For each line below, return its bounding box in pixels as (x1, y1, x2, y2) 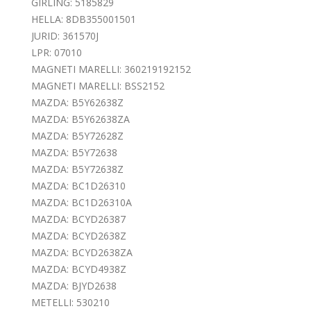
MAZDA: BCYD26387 (31, 212, 126, 226)
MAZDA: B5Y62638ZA (31, 112, 130, 126)
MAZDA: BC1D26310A (31, 195, 132, 209)
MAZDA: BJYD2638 (31, 278, 117, 292)
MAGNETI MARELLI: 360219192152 (31, 62, 191, 76)
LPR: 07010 (31, 45, 82, 59)
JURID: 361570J (31, 28, 99, 42)
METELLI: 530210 (31, 295, 110, 309)
